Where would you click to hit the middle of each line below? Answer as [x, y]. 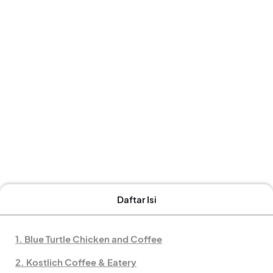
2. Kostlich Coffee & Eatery [76, 262]
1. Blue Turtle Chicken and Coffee [89, 239]
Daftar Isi [136, 199]
